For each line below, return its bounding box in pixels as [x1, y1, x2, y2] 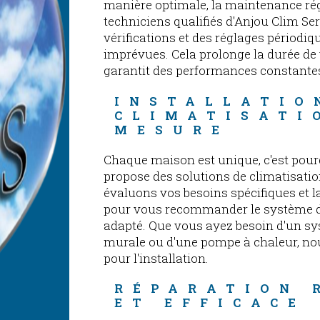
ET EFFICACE [114, 294, 306, 311]
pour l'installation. [104, 249, 209, 266]
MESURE [114, 121, 230, 138]
